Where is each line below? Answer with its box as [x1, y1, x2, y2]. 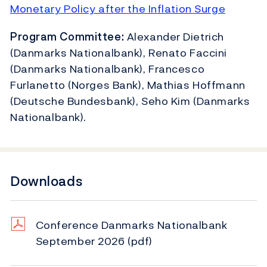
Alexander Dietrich [124, 28, 224, 45]
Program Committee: [10, 28, 125, 45]
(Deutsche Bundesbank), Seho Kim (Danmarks [10, 92, 250, 109]
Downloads [10, 171, 83, 191]
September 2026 [35, 232, 128, 249]
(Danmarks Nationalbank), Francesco [10, 60, 205, 77]
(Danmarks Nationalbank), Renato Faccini [10, 44, 227, 61]
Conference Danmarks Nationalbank [35, 216, 228, 233]
